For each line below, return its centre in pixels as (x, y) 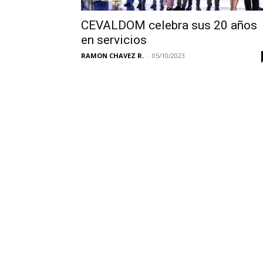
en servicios (114, 40)
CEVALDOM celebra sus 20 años (169, 25)
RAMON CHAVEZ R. (112, 55)
